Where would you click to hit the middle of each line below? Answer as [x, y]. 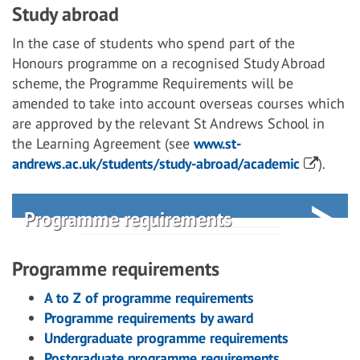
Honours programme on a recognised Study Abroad [169, 63]
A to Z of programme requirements [149, 298]
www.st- [217, 143]
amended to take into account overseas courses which [178, 103]
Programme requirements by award [149, 318]
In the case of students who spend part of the [153, 43]
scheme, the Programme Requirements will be [153, 83]
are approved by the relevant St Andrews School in [168, 123]
